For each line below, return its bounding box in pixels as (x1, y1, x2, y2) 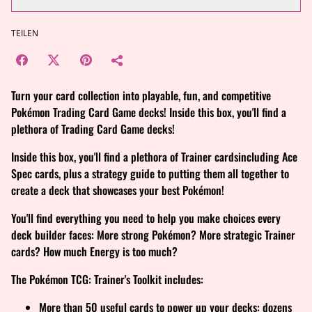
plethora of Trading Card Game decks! (11, 120, 175, 137)
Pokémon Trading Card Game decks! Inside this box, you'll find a (11, 103, 286, 120)
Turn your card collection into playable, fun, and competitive (11, 86, 271, 104)
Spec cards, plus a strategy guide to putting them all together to (11, 164, 289, 182)
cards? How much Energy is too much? (11, 242, 178, 260)
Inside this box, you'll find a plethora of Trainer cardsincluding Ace (11, 148, 297, 165)
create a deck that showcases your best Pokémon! (11, 181, 224, 198)
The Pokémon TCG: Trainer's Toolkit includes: (11, 270, 203, 288)
